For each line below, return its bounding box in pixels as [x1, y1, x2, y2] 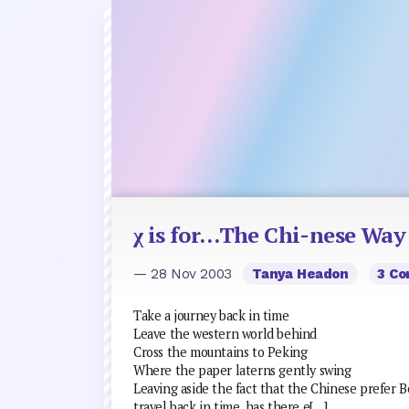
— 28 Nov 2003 [133, 265, 236, 282]
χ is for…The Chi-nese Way [133, 219, 405, 249]
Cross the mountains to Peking [133, 343, 308, 361]
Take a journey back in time [133, 307, 289, 324]
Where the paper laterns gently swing [133, 362, 351, 379]
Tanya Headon [251, 265, 350, 282]
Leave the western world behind [133, 325, 317, 342]
